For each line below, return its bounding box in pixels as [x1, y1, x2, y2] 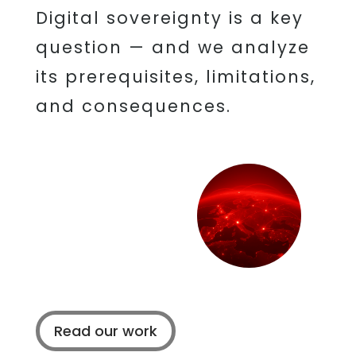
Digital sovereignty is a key [35, 6, 304, 29]
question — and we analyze [35, 36, 310, 59]
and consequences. [35, 95, 231, 118]
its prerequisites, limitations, [35, 65, 315, 88]
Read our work [53, 320, 157, 341]
